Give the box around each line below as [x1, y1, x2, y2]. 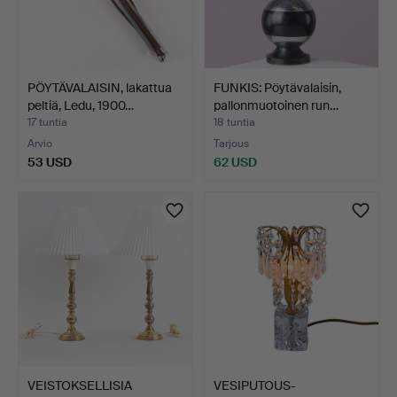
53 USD [27, 153, 72, 170]
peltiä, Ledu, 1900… [27, 97, 134, 113]
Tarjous [214, 136, 249, 151]
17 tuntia [27, 114, 67, 129]
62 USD [214, 153, 257, 170]
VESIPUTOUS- [214, 377, 296, 393]
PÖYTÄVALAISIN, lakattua [27, 79, 172, 96]
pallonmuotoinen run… [214, 97, 339, 113]
